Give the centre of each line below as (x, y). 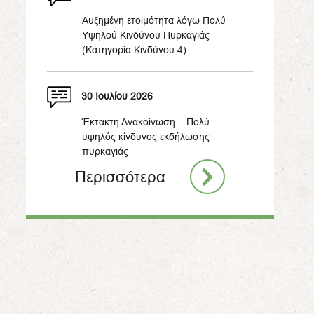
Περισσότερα (120, 177)
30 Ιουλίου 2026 (117, 96)
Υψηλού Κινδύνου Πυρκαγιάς (146, 35)
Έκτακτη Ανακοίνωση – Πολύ (146, 122)
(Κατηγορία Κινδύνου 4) (134, 50)
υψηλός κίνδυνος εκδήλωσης (146, 137)
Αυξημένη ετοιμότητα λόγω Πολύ (154, 21)
